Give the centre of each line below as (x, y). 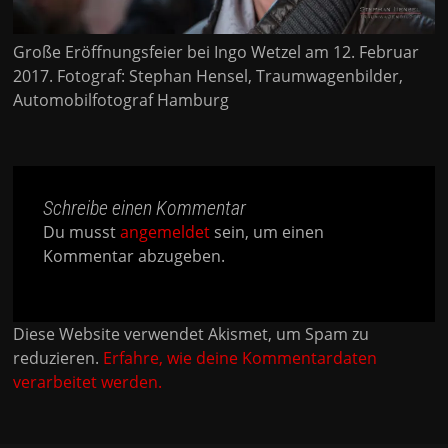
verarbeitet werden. (88, 381)
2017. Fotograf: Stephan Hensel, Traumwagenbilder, (208, 75)
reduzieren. (58, 357)
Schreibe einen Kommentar (145, 207)
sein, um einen (267, 231)
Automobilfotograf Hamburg (121, 99)
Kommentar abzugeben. (134, 255)
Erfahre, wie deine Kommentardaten (240, 357)
